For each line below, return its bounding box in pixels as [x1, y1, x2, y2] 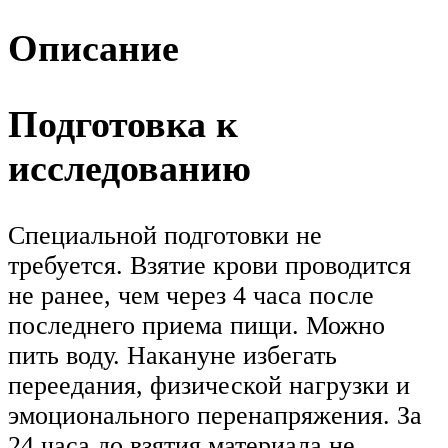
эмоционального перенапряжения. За [8, 401, 422, 431]
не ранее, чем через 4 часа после [8, 281, 374, 311]
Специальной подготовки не [8, 221, 322, 251]
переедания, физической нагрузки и [8, 371, 410, 401]
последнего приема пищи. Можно [8, 311, 385, 341]
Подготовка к [8, 102, 238, 145]
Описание [8, 26, 179, 69]
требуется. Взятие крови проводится [8, 251, 411, 281]
